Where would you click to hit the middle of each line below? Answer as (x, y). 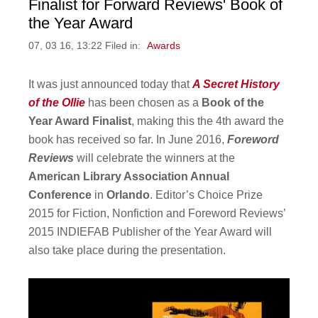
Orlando (128, 195)
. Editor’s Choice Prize (207, 195)
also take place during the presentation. (127, 251)
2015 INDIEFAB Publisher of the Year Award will (150, 232)
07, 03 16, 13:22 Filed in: (86, 46)
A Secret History (236, 84)
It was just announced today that (111, 84)
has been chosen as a (145, 103)
